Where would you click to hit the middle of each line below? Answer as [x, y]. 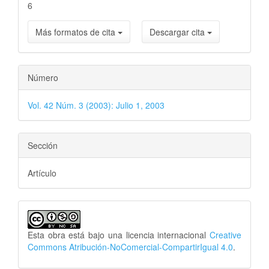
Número [43, 77]
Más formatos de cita [77, 32]
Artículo [42, 173]
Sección [43, 145]
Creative [225, 235]
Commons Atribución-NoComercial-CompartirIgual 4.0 [130, 247]
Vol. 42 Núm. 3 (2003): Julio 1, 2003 [96, 105]
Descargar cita [178, 32]
